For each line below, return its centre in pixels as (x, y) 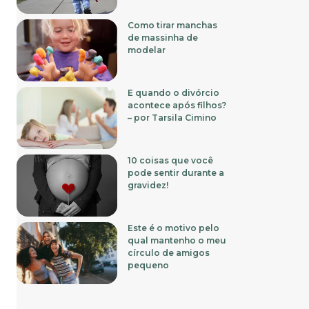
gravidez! (148, 185)
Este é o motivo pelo (174, 228)
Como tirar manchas (173, 25)
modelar (147, 50)
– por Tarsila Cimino (172, 117)
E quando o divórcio (174, 92)
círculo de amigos (169, 252)
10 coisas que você (171, 160)
